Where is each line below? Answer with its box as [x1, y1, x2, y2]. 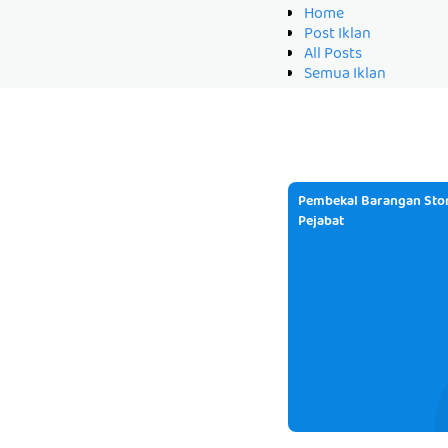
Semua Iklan [304, 60, 386, 89]
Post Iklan [304, 20, 371, 49]
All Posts [304, 40, 362, 69]
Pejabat [298, 209, 344, 234]
